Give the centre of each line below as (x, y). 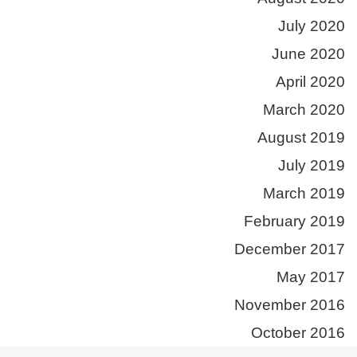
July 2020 (312, 25)
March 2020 (304, 109)
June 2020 (308, 53)
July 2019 (312, 165)
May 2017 (311, 277)
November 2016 (290, 304)
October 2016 (298, 332)
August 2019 (301, 137)
